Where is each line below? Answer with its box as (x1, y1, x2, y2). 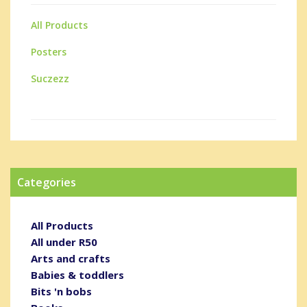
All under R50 (31, 234, 97, 249)
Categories (17, 174, 76, 190)
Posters (31, 45, 66, 58)
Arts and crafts (31, 251, 110, 265)
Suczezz (31, 71, 69, 85)
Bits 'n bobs (31, 284, 92, 298)
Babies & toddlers (31, 267, 124, 282)
